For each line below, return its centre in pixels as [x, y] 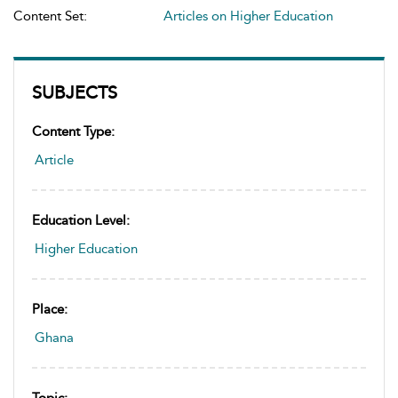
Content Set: [50, 16]
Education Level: [81, 220]
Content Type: [73, 131]
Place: [50, 309]
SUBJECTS [75, 92]
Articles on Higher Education [248, 16]
